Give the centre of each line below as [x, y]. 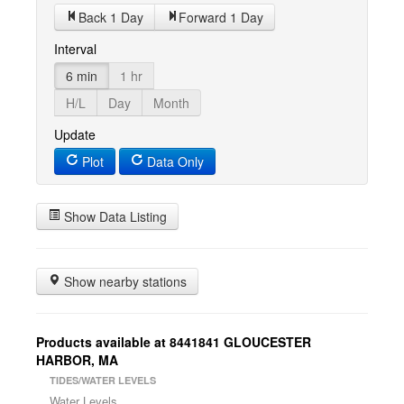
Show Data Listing [114, 216]
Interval [75, 49]
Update [75, 134]
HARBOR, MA [77, 360]
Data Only [174, 161]
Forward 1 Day [221, 17]
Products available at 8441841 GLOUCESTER [174, 342]
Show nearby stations [124, 281]
